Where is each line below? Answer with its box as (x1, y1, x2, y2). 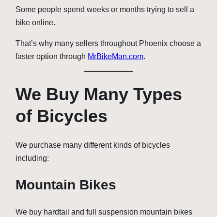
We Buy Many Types (15, 84, 182, 105)
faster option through (15, 52, 88, 61)
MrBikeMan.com (88, 52, 143, 61)
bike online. (15, 18, 55, 27)
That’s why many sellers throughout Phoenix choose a (15, 39, 201, 48)
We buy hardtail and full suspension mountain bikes (15, 207, 192, 216)
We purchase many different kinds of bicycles (15, 141, 170, 150)
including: (15, 154, 49, 163)
